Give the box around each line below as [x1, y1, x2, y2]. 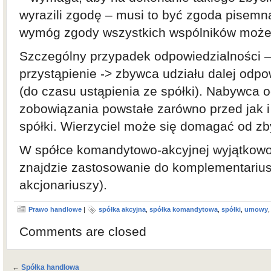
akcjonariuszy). [19, 178, 107, 192]
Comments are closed [19, 224, 146, 238]
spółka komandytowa [149, 206, 218, 213]
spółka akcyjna [99, 206, 146, 213]
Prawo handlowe [28, 206, 82, 213]
